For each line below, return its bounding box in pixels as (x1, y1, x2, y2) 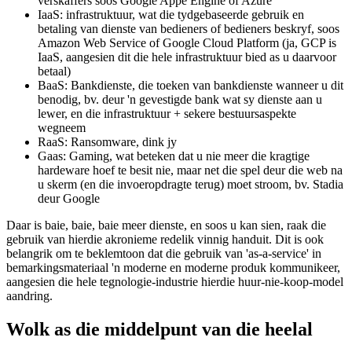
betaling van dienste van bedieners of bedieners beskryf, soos (38, 66, 339, 80)
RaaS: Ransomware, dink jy (38, 179, 177, 193)
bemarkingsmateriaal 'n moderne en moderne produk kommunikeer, (6, 305, 340, 319)
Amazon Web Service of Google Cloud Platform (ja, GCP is (38, 80, 336, 94)
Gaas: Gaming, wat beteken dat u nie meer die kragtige (38, 193, 310, 207)
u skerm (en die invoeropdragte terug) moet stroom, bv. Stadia (38, 222, 343, 236)
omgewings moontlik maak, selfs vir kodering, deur (38, 24, 292, 38)
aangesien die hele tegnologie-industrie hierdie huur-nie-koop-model (6, 319, 343, 333)
